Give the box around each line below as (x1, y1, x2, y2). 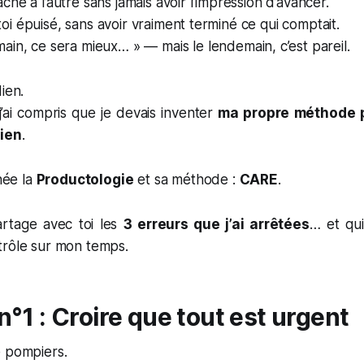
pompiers (4, 344, 64, 360)
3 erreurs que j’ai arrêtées (123, 216, 310, 232)
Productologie (36, 171, 134, 188)
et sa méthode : (133, 171, 240, 188)
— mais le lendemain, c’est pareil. (140, 38, 350, 54)
